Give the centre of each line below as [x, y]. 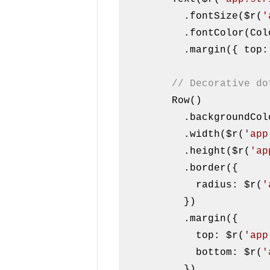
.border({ [154, 168]
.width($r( [214, 135]
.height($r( [217, 152]
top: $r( [220, 236]
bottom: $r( [229, 253]
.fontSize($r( [223, 17]
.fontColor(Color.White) [154, 33]
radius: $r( [229, 185]
